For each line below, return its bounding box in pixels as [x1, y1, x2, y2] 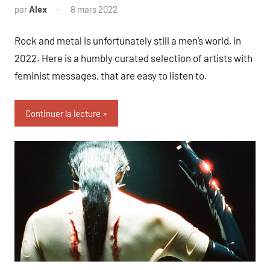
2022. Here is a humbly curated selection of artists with [14, 52, 253, 64]
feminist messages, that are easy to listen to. [14, 69, 207, 82]
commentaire [118, 19, 169, 30]
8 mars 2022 [71, 3, 118, 14]
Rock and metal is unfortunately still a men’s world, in [14, 34, 241, 47]
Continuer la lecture [25, 107, 101, 119]
